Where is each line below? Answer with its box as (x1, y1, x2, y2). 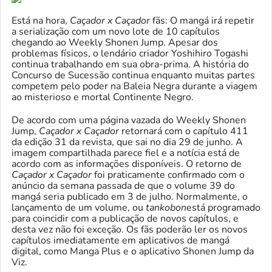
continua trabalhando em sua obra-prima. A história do (12, 58, 249, 72)
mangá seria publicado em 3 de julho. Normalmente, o (12, 190, 248, 204)
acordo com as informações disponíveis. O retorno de (12, 157, 242, 171)
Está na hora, (12, 14, 70, 28)
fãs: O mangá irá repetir (150, 14, 254, 28)
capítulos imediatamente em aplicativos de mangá (12, 234, 229, 248)
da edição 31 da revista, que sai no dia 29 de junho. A (12, 135, 243, 149)
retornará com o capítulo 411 (119, 124, 248, 138)
